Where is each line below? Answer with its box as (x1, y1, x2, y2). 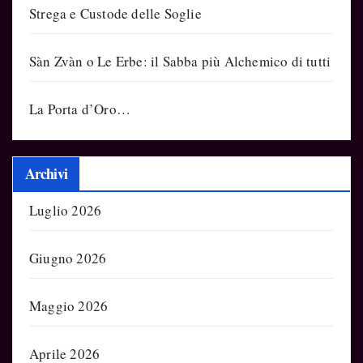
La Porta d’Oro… (29, 100, 130, 119)
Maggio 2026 (29, 296, 109, 315)
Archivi (25, 162, 67, 184)
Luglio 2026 (29, 200, 102, 220)
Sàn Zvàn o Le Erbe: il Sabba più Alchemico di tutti (29, 52, 331, 71)
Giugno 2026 (29, 248, 107, 267)
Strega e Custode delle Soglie (29, 4, 202, 23)
